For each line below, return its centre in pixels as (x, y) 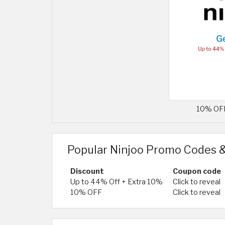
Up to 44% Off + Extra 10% (117, 182)
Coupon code (197, 172)
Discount (87, 172)
